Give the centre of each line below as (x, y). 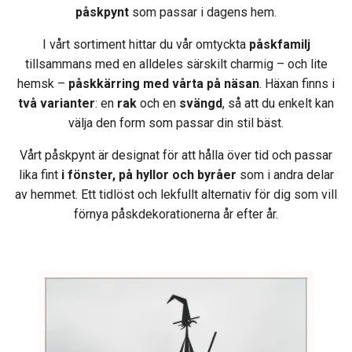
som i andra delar (285, 175)
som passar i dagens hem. (203, 12)
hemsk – (43, 84)
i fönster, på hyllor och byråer (148, 175)
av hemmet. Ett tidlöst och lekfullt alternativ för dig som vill (176, 194)
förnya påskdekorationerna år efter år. (176, 214)
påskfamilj (279, 44)
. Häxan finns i (297, 84)
